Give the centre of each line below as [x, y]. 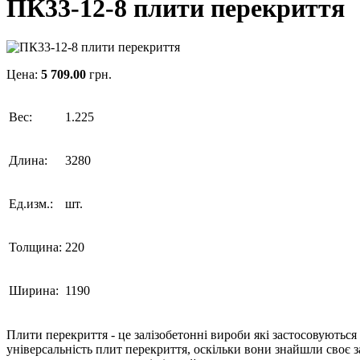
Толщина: [35, 247]
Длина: [28, 161]
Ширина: [34, 291]
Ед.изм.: [31, 204]
